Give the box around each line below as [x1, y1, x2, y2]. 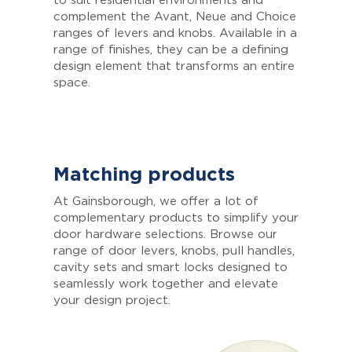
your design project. [53, 294, 174, 306]
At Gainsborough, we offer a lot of [53, 195, 258, 207]
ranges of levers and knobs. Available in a [53, 27, 297, 39]
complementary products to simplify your [53, 211, 299, 224]
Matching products [53, 165, 235, 185]
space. [53, 76, 90, 89]
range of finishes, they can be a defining [53, 43, 288, 56]
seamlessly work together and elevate [53, 277, 278, 290]
